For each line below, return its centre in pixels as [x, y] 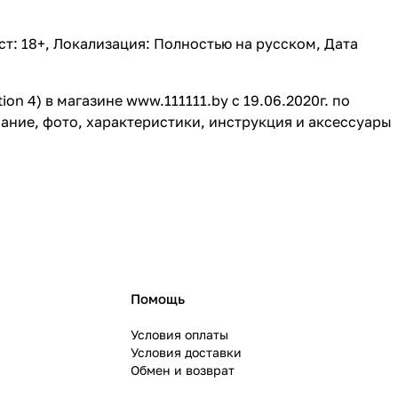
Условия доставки [186, 352]
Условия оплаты [179, 334]
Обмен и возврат [182, 370]
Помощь [157, 298]
